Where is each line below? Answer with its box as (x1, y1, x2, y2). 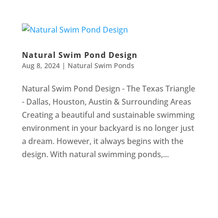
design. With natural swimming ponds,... (21, 148, 169, 160)
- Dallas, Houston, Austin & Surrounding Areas (21, 96, 191, 107)
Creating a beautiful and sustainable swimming (21, 109, 195, 120)
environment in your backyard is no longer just (21, 122, 194, 133)
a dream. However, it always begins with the (21, 135, 183, 146)
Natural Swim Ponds (67, 60, 134, 70)
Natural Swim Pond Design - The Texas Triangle (21, 83, 195, 94)
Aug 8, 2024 (21, 60, 60, 70)
